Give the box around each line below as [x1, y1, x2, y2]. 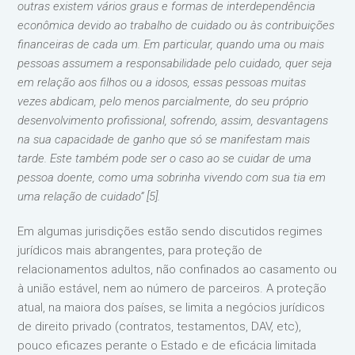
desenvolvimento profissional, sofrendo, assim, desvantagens [17, 113, 329, 128]
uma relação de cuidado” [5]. [17, 189, 161, 204]
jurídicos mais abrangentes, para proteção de [17, 242, 263, 258]
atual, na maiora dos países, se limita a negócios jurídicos [17, 300, 326, 315]
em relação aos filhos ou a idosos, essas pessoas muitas [17, 74, 307, 90]
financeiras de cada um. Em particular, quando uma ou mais [17, 36, 325, 52]
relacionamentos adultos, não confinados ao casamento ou [17, 261, 338, 277]
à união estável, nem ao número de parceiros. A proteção [17, 281, 327, 296]
